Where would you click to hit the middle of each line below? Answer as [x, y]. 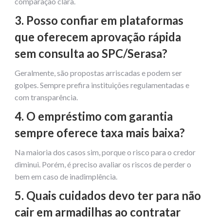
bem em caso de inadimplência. [66, 176]
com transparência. [46, 97]
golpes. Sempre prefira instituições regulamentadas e [102, 85]
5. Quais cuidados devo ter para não [108, 195]
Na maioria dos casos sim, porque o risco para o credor [105, 152]
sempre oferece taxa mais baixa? [100, 132]
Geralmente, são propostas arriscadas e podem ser [98, 73]
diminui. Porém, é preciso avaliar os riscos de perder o [103, 164]
